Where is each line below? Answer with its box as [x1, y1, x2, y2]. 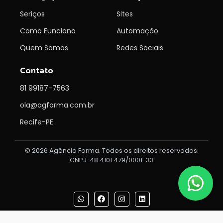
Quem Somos [20, 43, 68, 53]
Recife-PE [20, 117, 53, 127]
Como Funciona [20, 26, 76, 36]
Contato [20, 64, 53, 77]
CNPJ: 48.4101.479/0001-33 [69, 155, 154, 165]
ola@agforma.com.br [20, 100, 95, 111]
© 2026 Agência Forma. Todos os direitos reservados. [24, 146, 199, 156]
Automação [116, 26, 158, 36]
